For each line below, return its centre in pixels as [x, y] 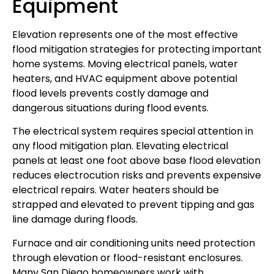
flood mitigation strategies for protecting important [137, 50]
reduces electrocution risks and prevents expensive [137, 176]
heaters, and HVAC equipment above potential [125, 79]
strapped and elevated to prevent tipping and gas [133, 205]
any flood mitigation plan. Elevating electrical [120, 146]
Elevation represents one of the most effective [125, 35]
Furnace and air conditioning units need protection [134, 243]
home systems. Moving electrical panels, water [125, 64]
